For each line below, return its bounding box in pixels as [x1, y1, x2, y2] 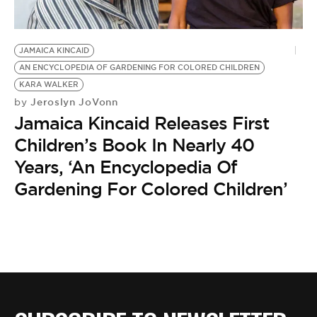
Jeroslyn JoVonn [27, 96, 118, 109]
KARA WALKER [19, 80, 79, 90]
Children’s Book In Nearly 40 [14, 134, 254, 157]
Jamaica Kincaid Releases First [14, 112, 269, 135]
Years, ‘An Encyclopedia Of [14, 156, 237, 179]
